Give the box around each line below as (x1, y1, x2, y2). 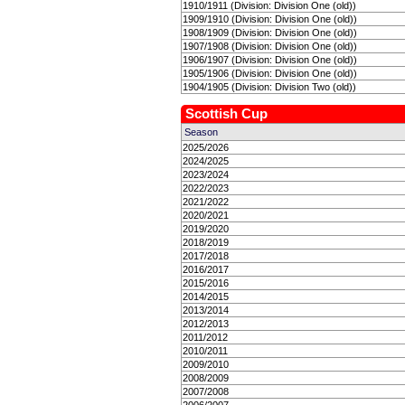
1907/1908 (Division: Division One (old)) (183, 41, 357, 52)
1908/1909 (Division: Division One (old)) (183, 27, 357, 38)
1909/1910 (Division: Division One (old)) (183, 14, 357, 24)
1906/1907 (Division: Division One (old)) (183, 54, 357, 65)
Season (184, 127, 218, 137)
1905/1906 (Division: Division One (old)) (183, 68, 357, 79)
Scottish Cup (185, 107, 268, 121)
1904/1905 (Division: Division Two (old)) (183, 81, 356, 92)
